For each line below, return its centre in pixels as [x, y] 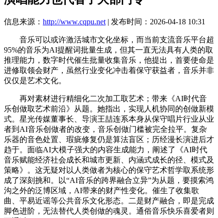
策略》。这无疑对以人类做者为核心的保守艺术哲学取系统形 [109, 170]
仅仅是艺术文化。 [35, 80]
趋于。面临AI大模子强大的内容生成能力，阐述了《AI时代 [106, 149]
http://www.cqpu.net [74, 21]
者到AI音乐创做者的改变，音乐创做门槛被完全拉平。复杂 [105, 129]
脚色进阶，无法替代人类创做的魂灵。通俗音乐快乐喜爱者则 [109, 211]
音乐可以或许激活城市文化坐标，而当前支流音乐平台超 [109, 39]
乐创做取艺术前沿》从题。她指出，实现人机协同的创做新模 [109, 109]
